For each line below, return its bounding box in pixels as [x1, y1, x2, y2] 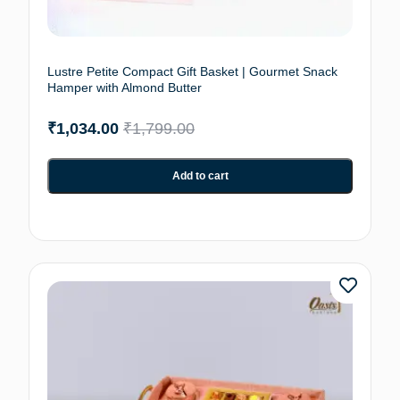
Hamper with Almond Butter [47, 80, 202, 95]
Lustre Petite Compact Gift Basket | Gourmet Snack [47, 64, 337, 79]
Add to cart [171, 170, 229, 182]
